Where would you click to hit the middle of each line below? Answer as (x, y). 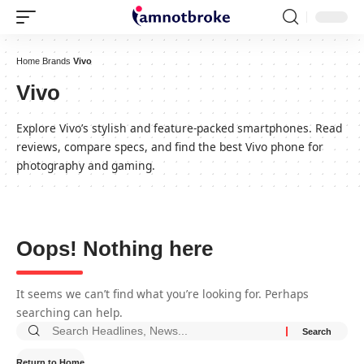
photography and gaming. (86, 165)
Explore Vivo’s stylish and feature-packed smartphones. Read (179, 128)
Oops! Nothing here (115, 249)
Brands (56, 61)
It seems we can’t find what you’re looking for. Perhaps (162, 294)
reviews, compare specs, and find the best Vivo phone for (170, 147)
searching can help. (69, 312)
